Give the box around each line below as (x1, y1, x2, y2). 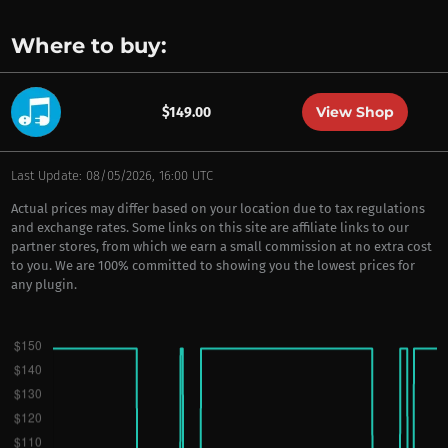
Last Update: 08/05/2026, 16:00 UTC (10, 168, 213, 183)
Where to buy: (10, 33, 167, 58)
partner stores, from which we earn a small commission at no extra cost (10, 239, 432, 254)
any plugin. (10, 277, 77, 292)
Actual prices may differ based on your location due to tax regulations (10, 201, 425, 216)
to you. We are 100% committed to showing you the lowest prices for (10, 258, 415, 273)
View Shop (315, 103, 394, 121)
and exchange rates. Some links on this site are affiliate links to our (10, 220, 409, 235)
